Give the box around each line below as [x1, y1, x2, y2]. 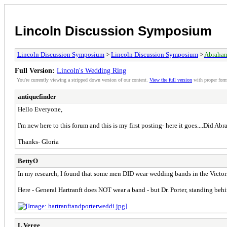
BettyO [18, 157, 38, 165]
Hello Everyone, [18, 105, 62, 113]
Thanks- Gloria [18, 137, 59, 145]
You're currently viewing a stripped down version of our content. [17, 77, 149, 83]
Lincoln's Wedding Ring [57, 66, 126, 74]
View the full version [149, 77, 192, 83]
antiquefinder [18, 92, 56, 100]
